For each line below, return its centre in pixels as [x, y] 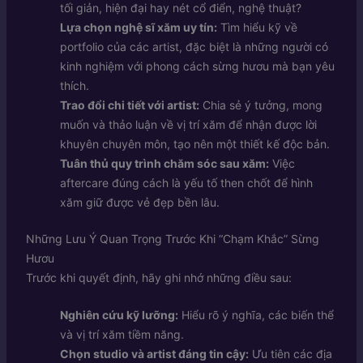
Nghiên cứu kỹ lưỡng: [119, 315]
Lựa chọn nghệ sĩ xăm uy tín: [138, 27]
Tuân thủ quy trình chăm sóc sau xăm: [164, 163]
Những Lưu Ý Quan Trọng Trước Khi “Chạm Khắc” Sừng [172, 239]
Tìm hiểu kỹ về [257, 27]
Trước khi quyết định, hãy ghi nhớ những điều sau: [158, 278]
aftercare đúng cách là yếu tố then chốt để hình [186, 183]
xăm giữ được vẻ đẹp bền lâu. [139, 202]
